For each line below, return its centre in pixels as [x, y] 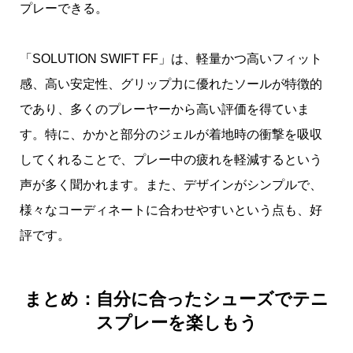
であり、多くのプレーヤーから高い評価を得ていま [165, 109]
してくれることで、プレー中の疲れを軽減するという [171, 159]
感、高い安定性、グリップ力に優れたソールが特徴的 [171, 84]
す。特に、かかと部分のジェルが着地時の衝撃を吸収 [171, 134]
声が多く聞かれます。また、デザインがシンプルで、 [171, 184]
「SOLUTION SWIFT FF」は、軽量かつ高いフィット [171, 58]
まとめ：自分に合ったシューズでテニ [176, 299]
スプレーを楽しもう [176, 323]
